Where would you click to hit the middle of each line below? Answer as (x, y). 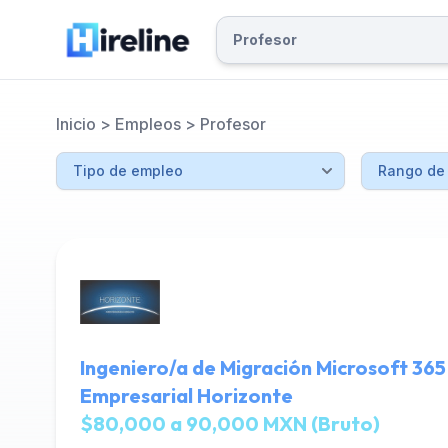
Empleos (148, 124)
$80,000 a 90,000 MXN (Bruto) (230, 423)
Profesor (233, 124)
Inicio (76, 124)
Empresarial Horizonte (186, 395)
